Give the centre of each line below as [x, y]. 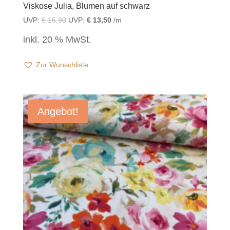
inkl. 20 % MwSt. [57, 40]
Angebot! [58, 111]
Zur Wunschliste [62, 65]
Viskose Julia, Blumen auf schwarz [86, 6]
